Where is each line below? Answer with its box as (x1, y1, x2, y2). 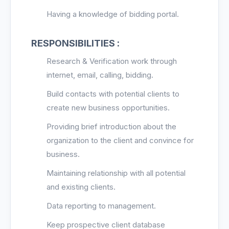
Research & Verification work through (47, 56, 177, 66)
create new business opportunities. (47, 103, 170, 112)
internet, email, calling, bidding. (47, 70, 153, 80)
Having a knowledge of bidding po (47, 9, 166, 19)
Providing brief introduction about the (47, 122, 176, 131)
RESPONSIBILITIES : (31, 38, 120, 49)
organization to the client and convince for (47, 135, 194, 145)
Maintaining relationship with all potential (47, 168, 186, 178)
